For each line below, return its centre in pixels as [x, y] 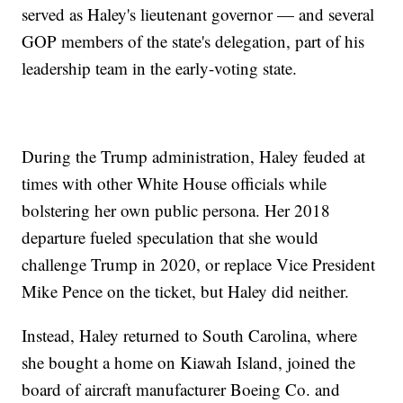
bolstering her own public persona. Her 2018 [176, 210]
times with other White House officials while [175, 184]
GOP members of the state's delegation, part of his [193, 41]
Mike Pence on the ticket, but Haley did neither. [186, 291]
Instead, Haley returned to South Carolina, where [190, 336]
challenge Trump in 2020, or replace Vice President [199, 264]
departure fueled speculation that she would [170, 237]
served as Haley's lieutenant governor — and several [198, 14]
